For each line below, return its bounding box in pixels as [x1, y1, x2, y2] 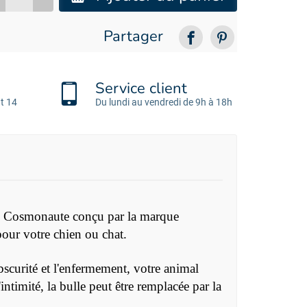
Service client [95, 78, 187, 99]
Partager [103, 26, 163, 47]
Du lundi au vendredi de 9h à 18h [95, 97, 232, 108]
